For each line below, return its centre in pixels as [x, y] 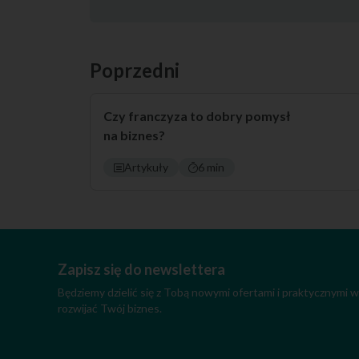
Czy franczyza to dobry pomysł [197, 116]
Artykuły [146, 167]
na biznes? [134, 135]
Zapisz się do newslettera [141, 269]
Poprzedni [135, 70]
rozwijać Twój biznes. [110, 308]
